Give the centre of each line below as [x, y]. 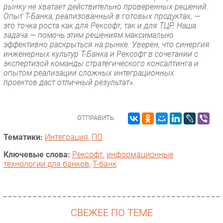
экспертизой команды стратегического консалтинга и [101, 63]
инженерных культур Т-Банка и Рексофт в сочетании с [101, 54]
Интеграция [66, 137]
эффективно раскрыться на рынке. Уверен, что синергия [107, 44]
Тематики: [23, 137]
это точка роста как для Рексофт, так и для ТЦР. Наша [100, 25]
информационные [140, 154]
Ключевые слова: [37, 154]
